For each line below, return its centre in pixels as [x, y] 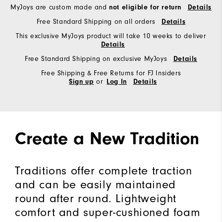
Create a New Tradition [107, 138]
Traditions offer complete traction [104, 170]
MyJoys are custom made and [60, 7]
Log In [117, 82]
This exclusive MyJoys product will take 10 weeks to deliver [111, 36]
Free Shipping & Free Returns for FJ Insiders [111, 73]
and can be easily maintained [95, 184]
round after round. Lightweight [96, 198]
